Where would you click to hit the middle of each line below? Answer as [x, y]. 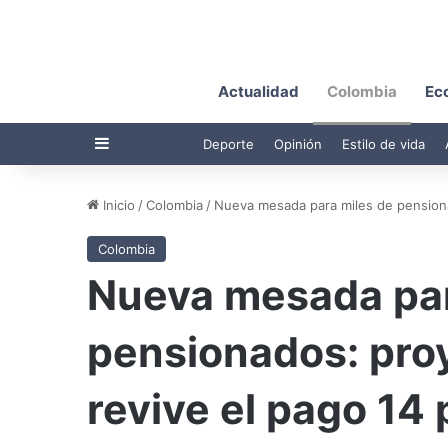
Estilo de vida [383, 143]
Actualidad [258, 91]
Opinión [298, 143]
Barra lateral [154, 142]
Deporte [228, 143]
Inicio [117, 204]
